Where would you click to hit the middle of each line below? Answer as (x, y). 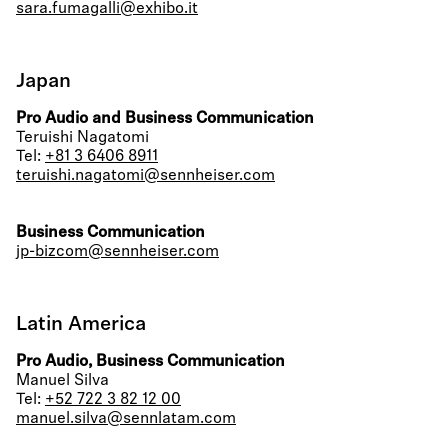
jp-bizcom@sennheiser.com (117, 252)
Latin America (81, 325)
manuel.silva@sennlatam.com (126, 419)
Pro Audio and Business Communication (165, 119)
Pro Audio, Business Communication (150, 362)
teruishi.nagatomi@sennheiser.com (145, 176)
